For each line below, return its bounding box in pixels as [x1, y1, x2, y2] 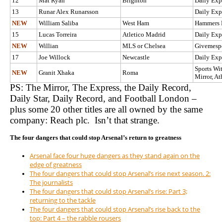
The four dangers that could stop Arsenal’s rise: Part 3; [30, 187, 187, 196]
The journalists [30, 178, 73, 187]
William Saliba [39, 19, 78, 27]
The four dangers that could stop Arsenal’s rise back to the [30, 205, 200, 214]
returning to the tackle [30, 196, 96, 205]
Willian [39, 42, 58, 50]
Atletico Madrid [122, 30, 166, 38]
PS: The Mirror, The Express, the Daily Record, [10, 82, 191, 93]
